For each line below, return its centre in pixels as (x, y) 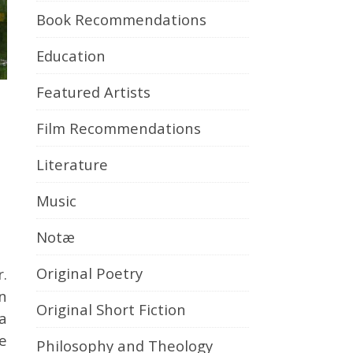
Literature (72, 164)
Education (71, 56)
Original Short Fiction (111, 309)
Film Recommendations (119, 128)
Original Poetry (89, 273)
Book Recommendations (121, 19)
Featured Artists (93, 92)
